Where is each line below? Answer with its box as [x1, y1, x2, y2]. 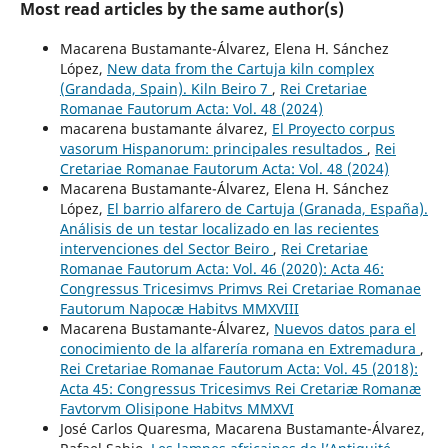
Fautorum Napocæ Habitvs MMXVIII [59, 298, 299, 318]
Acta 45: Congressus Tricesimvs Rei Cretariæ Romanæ [59, 378, 421, 398]
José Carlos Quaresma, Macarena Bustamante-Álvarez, [59, 418, 425, 438]
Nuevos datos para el [273, 318, 416, 338]
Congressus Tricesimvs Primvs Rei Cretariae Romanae [59, 278, 421, 298]
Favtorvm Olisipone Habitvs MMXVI [59, 398, 294, 418]
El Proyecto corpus [271, 118, 395, 138]
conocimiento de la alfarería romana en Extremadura [59, 338, 420, 358]
